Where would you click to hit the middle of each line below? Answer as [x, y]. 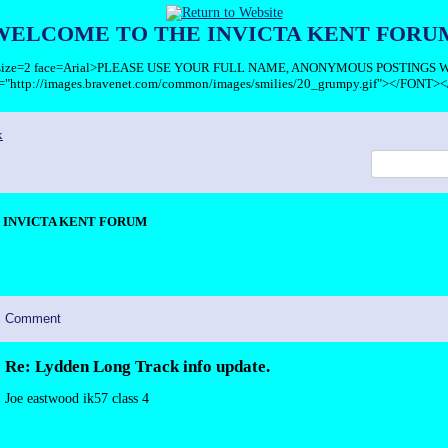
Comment [33, 318]
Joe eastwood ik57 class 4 [77, 398]
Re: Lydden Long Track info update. [137, 366]
